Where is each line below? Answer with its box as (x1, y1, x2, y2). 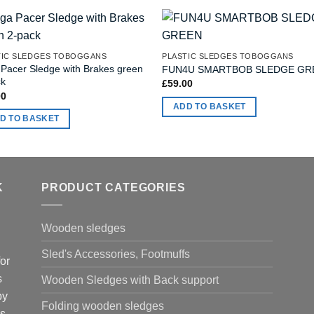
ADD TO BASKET (173, 102, 246, 111)
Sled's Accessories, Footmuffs (41, 247, 190, 260)
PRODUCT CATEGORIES (41, 182, 186, 194)
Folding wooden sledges (41, 299, 164, 312)
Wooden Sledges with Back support (41, 273, 219, 286)
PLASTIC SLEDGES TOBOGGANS (162, 52, 294, 61)
